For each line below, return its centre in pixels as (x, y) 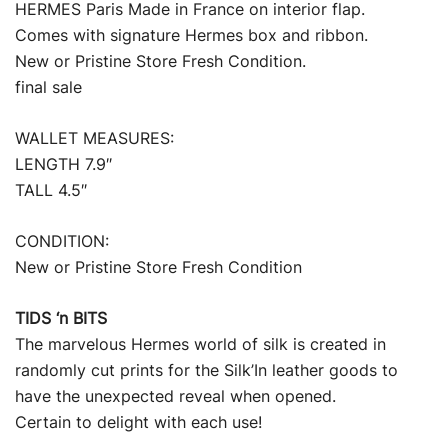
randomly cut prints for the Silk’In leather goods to (206, 370)
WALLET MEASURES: (94, 138)
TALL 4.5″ (51, 190)
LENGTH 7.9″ (63, 164)
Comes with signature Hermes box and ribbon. (191, 35)
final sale (48, 87)
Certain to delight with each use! (138, 422)
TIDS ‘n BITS (61, 318)
